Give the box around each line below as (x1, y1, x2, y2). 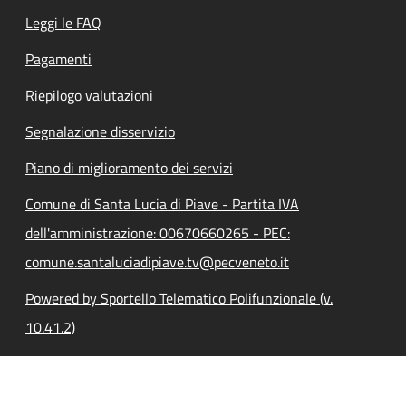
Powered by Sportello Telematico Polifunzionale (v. (25, 286, 333, 309)
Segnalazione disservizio (25, 120, 175, 142)
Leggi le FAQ (25, 11, 101, 34)
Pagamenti (25, 47, 92, 70)
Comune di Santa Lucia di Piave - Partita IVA (25, 192, 299, 215)
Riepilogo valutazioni (25, 83, 153, 106)
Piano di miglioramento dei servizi (25, 156, 233, 179)
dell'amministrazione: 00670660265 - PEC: (25, 221, 290, 244)
